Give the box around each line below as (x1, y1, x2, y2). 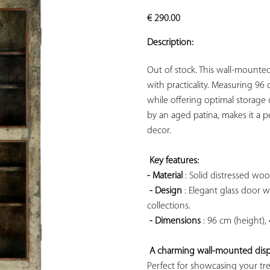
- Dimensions (149, 216, 201, 227)
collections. (147, 201, 190, 212)
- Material (147, 171, 183, 181)
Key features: (149, 156, 201, 166)
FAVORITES (70, 28, 107, 37)
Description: (147, 38, 193, 48)
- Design (149, 186, 182, 196)
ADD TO (75, 2, 102, 10)
